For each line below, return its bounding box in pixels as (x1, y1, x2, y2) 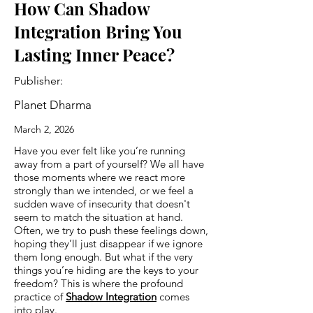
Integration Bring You (14, 20, 182, 43)
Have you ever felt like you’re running (14, 143, 185, 157)
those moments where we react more (14, 170, 185, 184)
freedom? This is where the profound (14, 276, 183, 290)
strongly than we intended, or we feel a (14, 183, 194, 197)
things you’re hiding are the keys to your (14, 263, 198, 277)
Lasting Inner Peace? (14, 43, 175, 66)
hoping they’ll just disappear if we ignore (14, 236, 203, 250)
